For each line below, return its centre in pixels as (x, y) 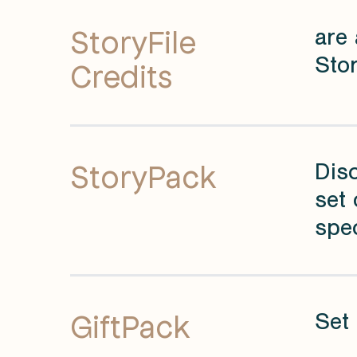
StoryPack (143, 175)
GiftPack (130, 325)
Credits (121, 75)
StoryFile (133, 40)
